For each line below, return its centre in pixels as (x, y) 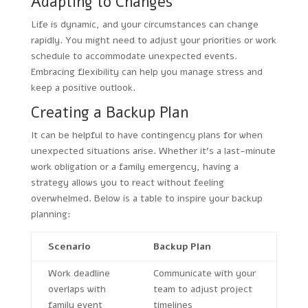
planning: (51, 214)
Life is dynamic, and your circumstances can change (144, 24)
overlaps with (77, 289)
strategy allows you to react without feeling (127, 182)
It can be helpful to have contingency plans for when (146, 135)
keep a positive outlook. (83, 87)
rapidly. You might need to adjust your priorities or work (153, 40)
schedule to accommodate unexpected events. (134, 56)
